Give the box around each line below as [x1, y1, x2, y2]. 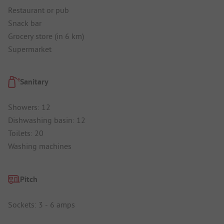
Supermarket [8, 43, 51, 54]
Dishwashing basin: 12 [8, 115, 85, 125]
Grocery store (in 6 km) [8, 30, 84, 41]
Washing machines [8, 141, 71, 151]
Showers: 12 [8, 102, 50, 112]
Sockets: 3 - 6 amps [8, 199, 75, 209]
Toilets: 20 [8, 128, 43, 138]
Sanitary [20, 76, 48, 87]
